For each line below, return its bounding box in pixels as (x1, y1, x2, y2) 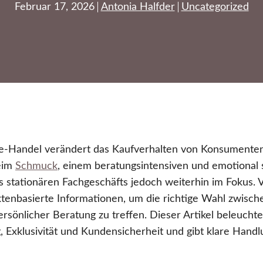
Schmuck (15, 160, 58, 171)
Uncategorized (181, 1, 249, 12)
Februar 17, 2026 (14, 1, 95, 12)
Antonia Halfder (100, 1, 175, 12)
